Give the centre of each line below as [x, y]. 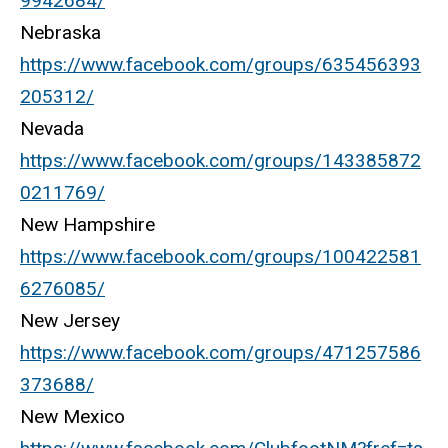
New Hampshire [87, 225]
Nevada [52, 129]
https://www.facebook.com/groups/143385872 [220, 161]
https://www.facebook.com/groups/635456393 [220, 65]
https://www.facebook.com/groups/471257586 [220, 353]
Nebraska [60, 33]
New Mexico [72, 417]
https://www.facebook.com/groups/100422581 [220, 257]
